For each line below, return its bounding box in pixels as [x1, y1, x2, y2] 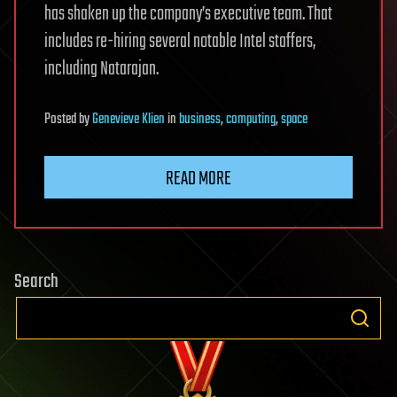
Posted [44, 108, 79, 131]
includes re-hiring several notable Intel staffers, [44, 27, 315, 57]
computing [226, 108, 276, 131]
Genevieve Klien [92, 108, 165, 131]
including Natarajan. [44, 54, 159, 84]
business [179, 108, 221, 131]
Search [14, 267, 58, 297]
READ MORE [166, 164, 231, 194]
